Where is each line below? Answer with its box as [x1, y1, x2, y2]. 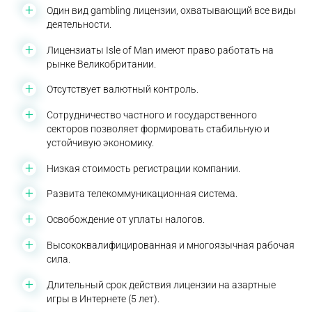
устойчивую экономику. [47, 136, 155, 148]
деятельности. [47, 18, 112, 30]
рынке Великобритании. [47, 58, 157, 70]
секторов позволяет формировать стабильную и [47, 123, 270, 134]
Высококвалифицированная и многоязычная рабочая [47, 239, 295, 251]
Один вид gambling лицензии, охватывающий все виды [47, 4, 297, 16]
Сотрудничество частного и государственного [47, 109, 258, 120]
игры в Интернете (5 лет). [47, 292, 160, 304]
